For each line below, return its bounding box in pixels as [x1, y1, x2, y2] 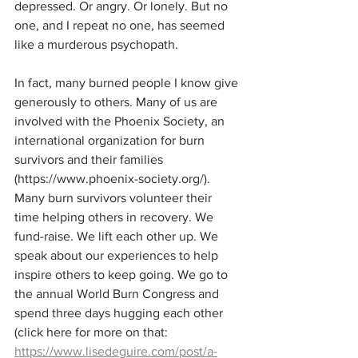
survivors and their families [14, 153, 166, 166]
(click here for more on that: [14, 325, 171, 339]
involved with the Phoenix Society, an [14, 114, 228, 128]
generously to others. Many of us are [14, 95, 221, 109]
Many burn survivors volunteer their [14, 191, 215, 205]
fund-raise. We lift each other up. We [14, 229, 221, 243]
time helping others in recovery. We [14, 210, 217, 224]
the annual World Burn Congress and [14, 287, 222, 300]
